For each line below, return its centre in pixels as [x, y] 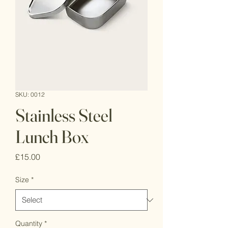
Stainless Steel [64, 115]
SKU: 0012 [30, 94]
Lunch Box [52, 137]
